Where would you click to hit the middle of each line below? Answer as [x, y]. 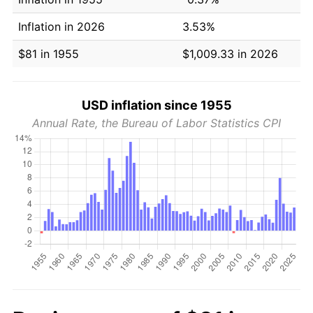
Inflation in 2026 [61, 26]
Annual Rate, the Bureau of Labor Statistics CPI [156, 123]
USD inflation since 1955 [156, 105]
